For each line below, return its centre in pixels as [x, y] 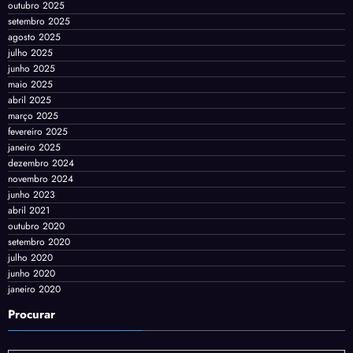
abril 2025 [30, 100]
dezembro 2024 [41, 163]
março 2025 [33, 115]
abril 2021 [29, 210]
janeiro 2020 [34, 289]
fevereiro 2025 [38, 131]
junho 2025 [32, 68]
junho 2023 [32, 194]
